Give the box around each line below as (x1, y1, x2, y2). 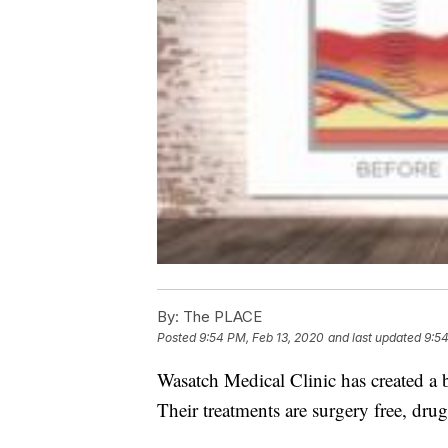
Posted (157, 329, 199, 345)
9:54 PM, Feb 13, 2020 (199, 329, 324, 345)
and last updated (328, 329, 421, 345)
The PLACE (179, 306, 262, 326)
